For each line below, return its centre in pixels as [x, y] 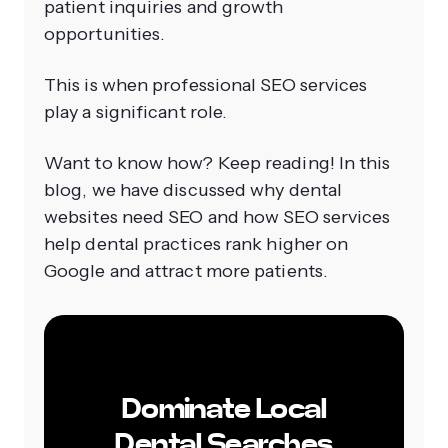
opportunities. [105, 34]
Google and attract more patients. [186, 271]
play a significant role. [138, 112]
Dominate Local [224, 409]
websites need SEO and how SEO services [217, 217]
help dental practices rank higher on [196, 244]
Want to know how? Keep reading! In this [217, 163]
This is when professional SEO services [206, 85]
